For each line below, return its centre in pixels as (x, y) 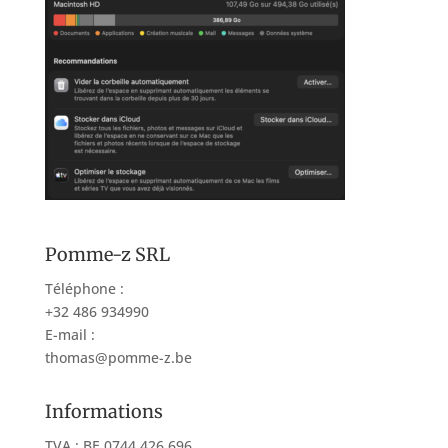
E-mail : (69, 334)
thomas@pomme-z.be (118, 357)
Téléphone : (84, 288)
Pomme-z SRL (107, 254)
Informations (103, 411)
